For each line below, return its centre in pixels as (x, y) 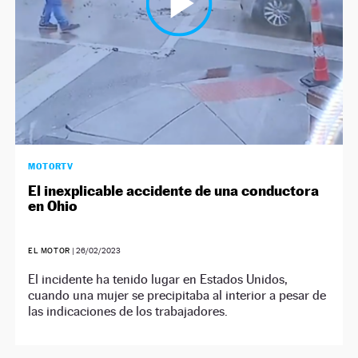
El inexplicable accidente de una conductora (174, 190)
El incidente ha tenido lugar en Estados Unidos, (158, 279)
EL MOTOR (50, 250)
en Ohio (53, 205)
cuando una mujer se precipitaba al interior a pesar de (177, 295)
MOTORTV (51, 166)
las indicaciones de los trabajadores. (128, 311)
